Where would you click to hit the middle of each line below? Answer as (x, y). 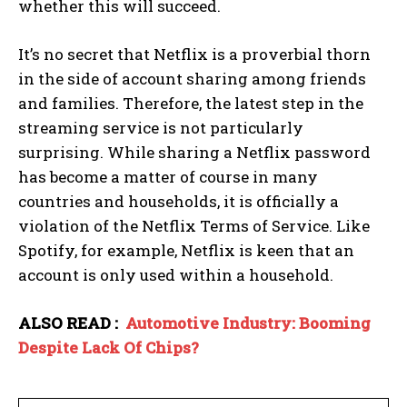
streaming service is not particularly (161, 127)
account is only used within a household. (176, 274)
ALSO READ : (72, 323)
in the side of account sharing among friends (192, 78)
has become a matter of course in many (168, 176)
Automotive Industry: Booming (248, 323)
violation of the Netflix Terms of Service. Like (194, 225)
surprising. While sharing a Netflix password (194, 152)
